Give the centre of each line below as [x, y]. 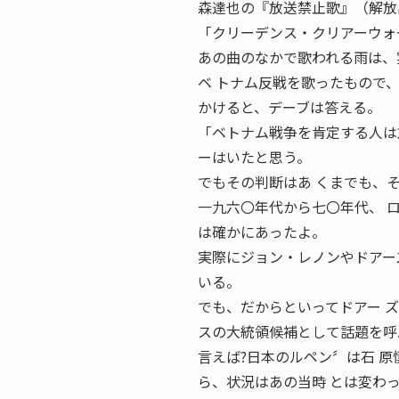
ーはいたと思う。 [254, 157]
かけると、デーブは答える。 [289, 107]
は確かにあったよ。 [262, 232]
